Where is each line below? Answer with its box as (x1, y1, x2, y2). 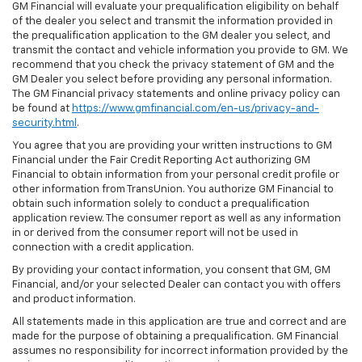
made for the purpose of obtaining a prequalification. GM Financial (12, 331, 339, 343)
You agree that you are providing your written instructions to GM (12, 141, 332, 152)
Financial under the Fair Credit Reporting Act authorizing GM (12, 155, 310, 166)
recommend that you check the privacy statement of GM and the (12, 60, 335, 71)
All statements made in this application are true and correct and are (12, 317, 347, 328)
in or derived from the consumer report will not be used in (12, 228, 298, 239)
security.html (12, 118, 77, 129)
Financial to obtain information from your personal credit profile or (12, 170, 339, 181)
